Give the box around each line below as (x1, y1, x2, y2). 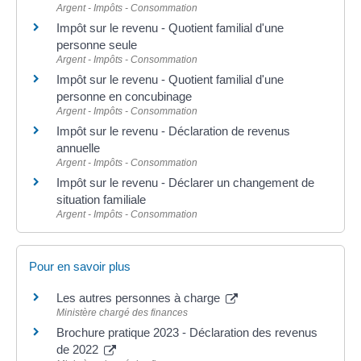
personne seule (56, 38, 137, 52)
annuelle (56, 141, 100, 156)
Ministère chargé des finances (56, 307, 188, 319)
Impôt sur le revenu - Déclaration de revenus (56, 124, 290, 139)
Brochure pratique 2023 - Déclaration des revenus (56, 326, 317, 340)
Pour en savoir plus (29, 259, 131, 274)
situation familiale (56, 193, 146, 207)
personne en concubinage (56, 89, 192, 104)
